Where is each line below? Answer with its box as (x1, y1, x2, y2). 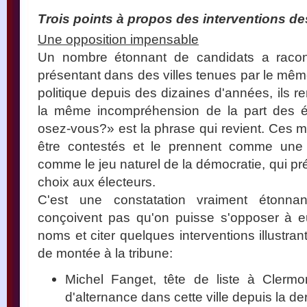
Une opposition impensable (38, 32, 199, 47)
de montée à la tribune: (38, 245, 173, 261)
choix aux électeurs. (38, 174, 156, 190)
